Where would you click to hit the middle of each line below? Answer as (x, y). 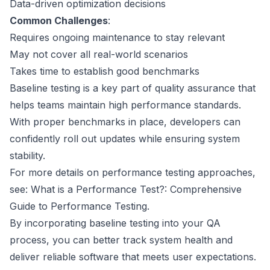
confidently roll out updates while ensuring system (125, 139)
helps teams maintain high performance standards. (125, 105)
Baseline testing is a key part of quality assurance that (133, 88)
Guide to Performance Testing (78, 206)
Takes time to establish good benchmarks (105, 71)
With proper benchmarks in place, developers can (125, 122)
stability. (27, 156)
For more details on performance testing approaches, (133, 173)
